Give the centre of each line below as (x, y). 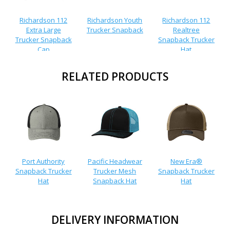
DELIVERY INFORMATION (115, 220)
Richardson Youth (115, 20)
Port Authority (44, 161)
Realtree (186, 30)
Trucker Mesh (115, 171)
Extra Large (43, 30)
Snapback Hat (115, 180)
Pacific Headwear (115, 161)
